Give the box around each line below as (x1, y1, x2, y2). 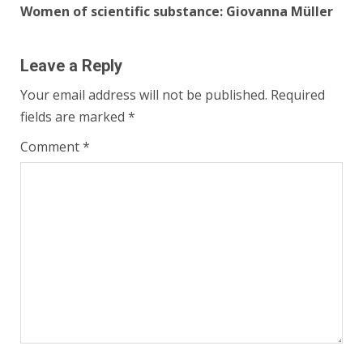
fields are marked (20, 108, 128, 126)
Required (271, 86, 325, 105)
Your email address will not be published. (20, 86, 267, 105)
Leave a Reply (20, 56, 122, 76)
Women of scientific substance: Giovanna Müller (20, 2, 333, 21)
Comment (20, 138, 83, 156)
